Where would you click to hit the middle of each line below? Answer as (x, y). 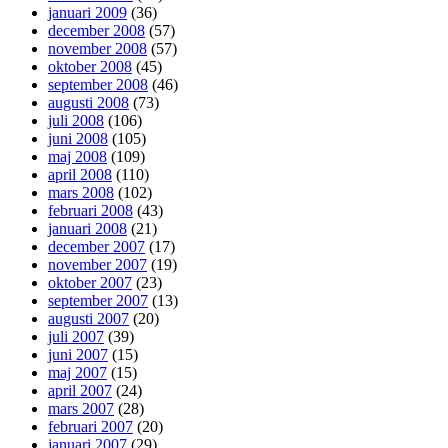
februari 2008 (90, 210)
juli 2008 (76, 120)
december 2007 (96, 246)
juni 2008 (78, 138)
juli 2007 (76, 336)
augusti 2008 (88, 102)
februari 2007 (90, 426)
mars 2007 (81, 408)
